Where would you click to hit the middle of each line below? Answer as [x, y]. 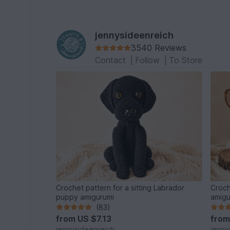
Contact [112, 60]
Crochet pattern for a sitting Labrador [120, 187]
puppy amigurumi [85, 197]
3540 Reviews [159, 48]
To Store [186, 60]
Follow [149, 60]
